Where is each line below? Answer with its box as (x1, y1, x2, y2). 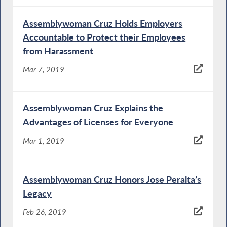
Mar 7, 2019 (23, 65, 65, 74)
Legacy (23, 187, 52, 199)
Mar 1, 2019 (23, 136, 65, 145)
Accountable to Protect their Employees (23, 31, 186, 43)
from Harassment (23, 45, 94, 56)
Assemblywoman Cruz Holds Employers (23, 17, 183, 29)
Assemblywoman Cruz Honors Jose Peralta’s (23, 174, 202, 185)
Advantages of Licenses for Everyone (23, 116, 174, 128)
